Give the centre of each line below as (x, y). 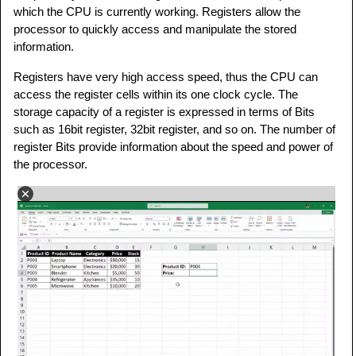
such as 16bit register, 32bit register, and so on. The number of (174, 130)
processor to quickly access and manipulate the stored (155, 29)
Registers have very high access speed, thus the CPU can (166, 77)
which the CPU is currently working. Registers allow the (157, 12)
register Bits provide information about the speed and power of (173, 147)
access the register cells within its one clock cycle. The (156, 95)
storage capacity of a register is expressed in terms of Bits (164, 112)
